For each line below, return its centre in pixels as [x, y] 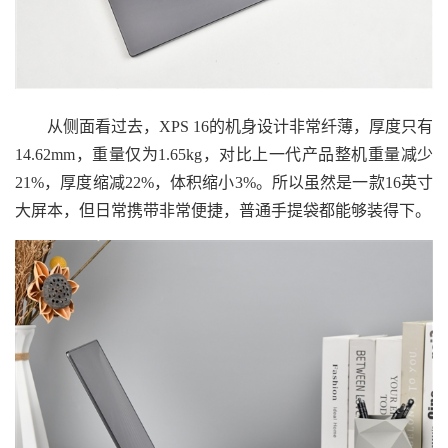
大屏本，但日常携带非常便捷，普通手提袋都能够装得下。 [223, 210]
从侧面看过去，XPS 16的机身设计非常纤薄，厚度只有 [224, 126]
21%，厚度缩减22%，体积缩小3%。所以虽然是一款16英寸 [224, 182]
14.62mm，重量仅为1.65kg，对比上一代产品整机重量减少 [224, 154]
